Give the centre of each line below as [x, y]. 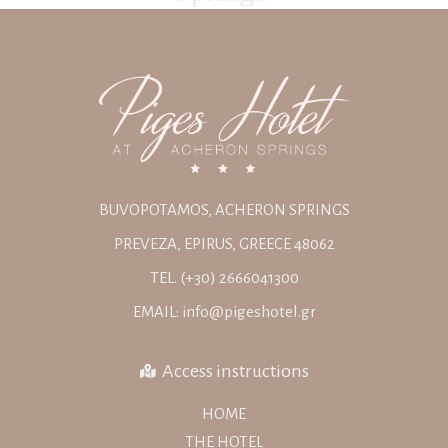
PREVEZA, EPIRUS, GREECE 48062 [224, 243]
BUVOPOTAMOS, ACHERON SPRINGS [224, 209]
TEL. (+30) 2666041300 [224, 277]
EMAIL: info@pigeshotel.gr [224, 311]
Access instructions [235, 370]
